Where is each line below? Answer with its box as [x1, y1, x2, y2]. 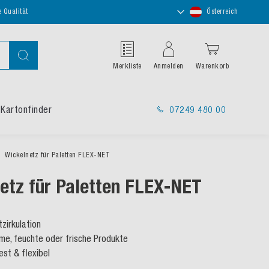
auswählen [175, 14, 208, 23]
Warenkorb [195, 62, 229, 70]
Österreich [207, 7, 238, 16]
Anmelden [153, 62, 184, 70]
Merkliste [113, 62, 142, 70]
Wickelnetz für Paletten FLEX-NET [5, 151, 110, 159]
